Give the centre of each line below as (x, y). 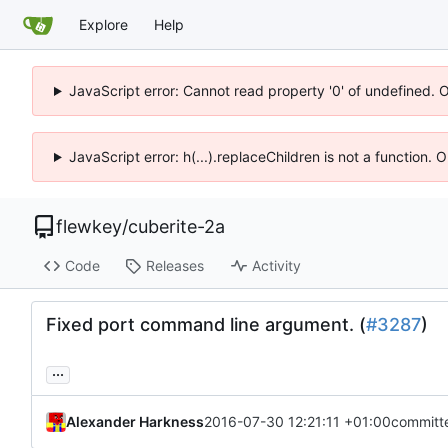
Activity (276, 266)
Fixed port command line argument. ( (206, 324)
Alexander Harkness (135, 421)
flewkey (89, 226)
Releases (174, 266)
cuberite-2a (176, 226)
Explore (103, 24)
